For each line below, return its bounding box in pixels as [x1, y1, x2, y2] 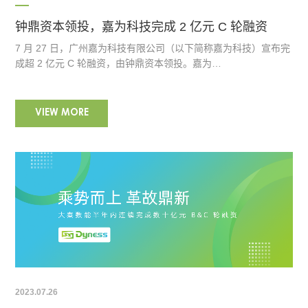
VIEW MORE [34, 108, 89, 118]
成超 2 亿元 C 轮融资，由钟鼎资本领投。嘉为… [15, 57, 222, 69]
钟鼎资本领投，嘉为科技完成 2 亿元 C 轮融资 [15, 19, 268, 34]
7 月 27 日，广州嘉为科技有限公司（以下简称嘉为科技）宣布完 [15, 42, 291, 54]
